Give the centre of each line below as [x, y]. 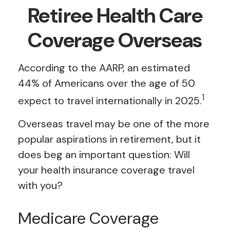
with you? [40, 185]
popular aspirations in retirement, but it [109, 139]
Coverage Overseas [115, 40]
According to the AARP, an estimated [104, 68]
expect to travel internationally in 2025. [110, 100]
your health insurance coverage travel [106, 170]
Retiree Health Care [115, 15]
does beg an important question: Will [104, 154]
